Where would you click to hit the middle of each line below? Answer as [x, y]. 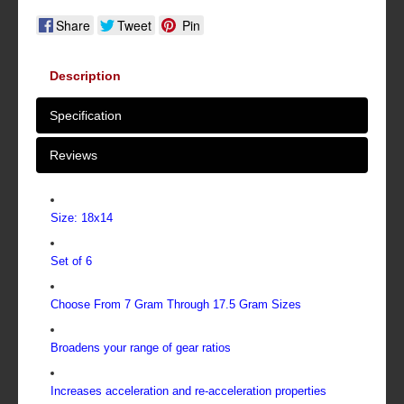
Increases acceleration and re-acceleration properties [188, 391]
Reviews [73, 156]
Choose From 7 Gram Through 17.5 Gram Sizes [176, 305]
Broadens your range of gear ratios [141, 348]
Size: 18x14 [82, 218]
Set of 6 [71, 262]
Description [85, 76]
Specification [86, 116]
